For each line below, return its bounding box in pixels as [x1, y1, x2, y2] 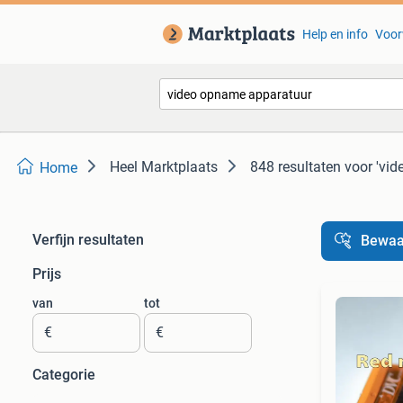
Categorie [32, 366, 95, 383]
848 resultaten [250, 158, 341, 175]
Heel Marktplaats [110, 158, 218, 175]
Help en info [301, 27, 368, 41]
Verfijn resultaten [32, 231, 144, 248]
